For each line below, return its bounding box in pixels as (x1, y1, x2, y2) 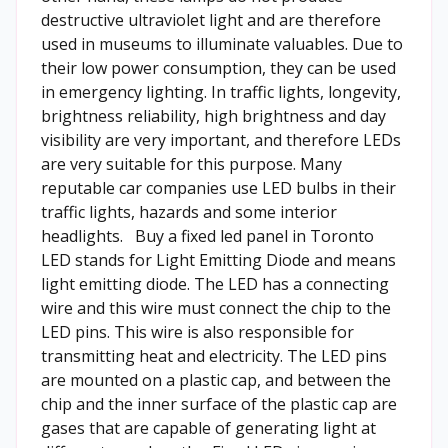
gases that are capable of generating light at (41, 417, 376, 439)
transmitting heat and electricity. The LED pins (41, 345, 387, 367)
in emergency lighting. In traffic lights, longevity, (41, 81, 401, 103)
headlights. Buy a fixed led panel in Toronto (41, 225, 374, 247)
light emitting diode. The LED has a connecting (41, 273, 389, 295)
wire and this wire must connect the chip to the (41, 297, 391, 319)
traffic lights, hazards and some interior (41, 201, 337, 223)
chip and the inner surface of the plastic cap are (41, 393, 397, 415)
